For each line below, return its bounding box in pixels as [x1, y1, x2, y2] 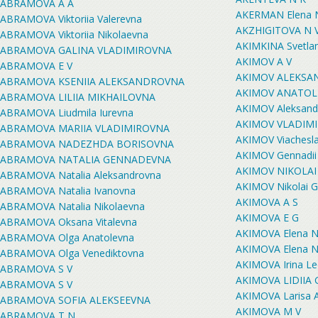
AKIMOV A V [236, 55, 292, 68]
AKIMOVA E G [236, 211, 299, 224]
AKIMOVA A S [236, 195, 298, 209]
